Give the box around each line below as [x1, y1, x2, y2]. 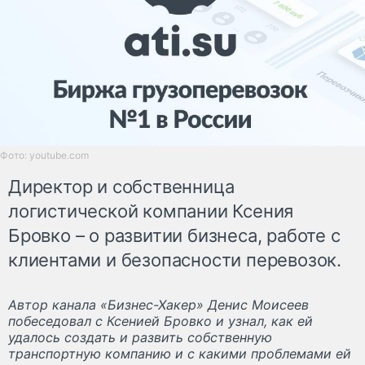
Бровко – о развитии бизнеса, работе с [8, 224, 341, 246]
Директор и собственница [8, 175, 235, 197]
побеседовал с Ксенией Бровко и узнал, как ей [8, 312, 313, 329]
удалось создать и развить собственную [8, 328, 272, 345]
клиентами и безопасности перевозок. [8, 248, 341, 270]
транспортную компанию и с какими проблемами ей [8, 345, 351, 362]
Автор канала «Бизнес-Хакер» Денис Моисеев [8, 296, 309, 313]
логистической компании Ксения [8, 200, 294, 222]
